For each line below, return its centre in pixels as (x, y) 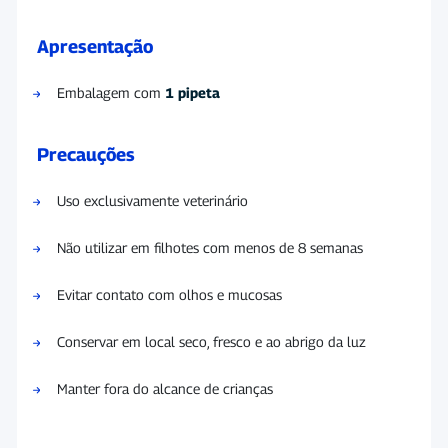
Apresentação (95, 46)
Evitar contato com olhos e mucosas (169, 294)
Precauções (86, 154)
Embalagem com (111, 92)
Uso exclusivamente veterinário (152, 200)
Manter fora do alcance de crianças (165, 388)
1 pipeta (192, 92)
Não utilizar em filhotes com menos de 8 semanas (210, 247)
